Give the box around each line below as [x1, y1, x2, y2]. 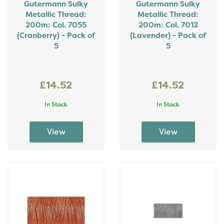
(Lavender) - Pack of [130, 30, 206, 40]
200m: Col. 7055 [25, 20, 86, 30]
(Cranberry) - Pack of [17, 30, 95, 40]
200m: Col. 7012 [138, 20, 198, 30]
